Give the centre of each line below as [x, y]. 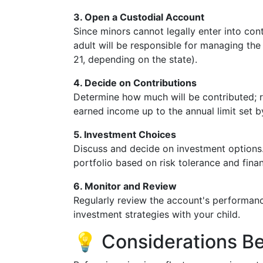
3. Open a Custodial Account [139, 17]
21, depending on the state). [135, 59]
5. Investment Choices [125, 134]
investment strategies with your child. [157, 214]
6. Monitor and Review [125, 186]
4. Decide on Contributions [135, 83]
